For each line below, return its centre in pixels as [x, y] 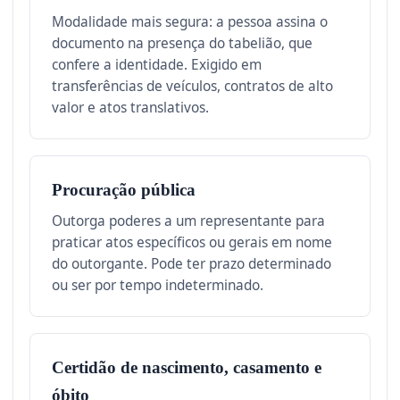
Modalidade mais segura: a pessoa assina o [190, 21]
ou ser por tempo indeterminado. [158, 285]
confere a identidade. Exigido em [157, 64]
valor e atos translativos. [130, 107]
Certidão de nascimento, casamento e [187, 367]
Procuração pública [124, 189]
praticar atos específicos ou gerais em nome [192, 242]
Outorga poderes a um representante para [188, 221]
